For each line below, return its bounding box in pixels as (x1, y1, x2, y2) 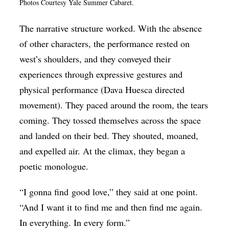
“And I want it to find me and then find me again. (19, 201, 203, 214)
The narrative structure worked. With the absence (19, 22, 202, 35)
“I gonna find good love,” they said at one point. (19, 186, 198, 198)
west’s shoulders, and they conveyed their (19, 53, 171, 65)
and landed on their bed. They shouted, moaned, (19, 129, 199, 142)
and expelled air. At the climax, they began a (19, 145, 186, 157)
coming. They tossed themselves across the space (19, 114, 201, 127)
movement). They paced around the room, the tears (19, 99, 209, 111)
